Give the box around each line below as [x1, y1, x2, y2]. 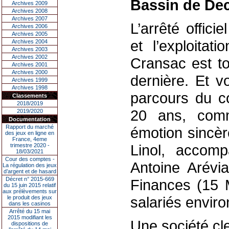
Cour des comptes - [5, 156, 55, 162]
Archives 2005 [12, 31, 48, 37]
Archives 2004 [12, 38, 48, 44]
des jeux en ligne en [5, 130, 54, 136]
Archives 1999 [12, 77, 48, 83]
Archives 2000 [12, 69, 48, 75]
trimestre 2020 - [10, 142, 50, 148]
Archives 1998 [12, 84, 48, 90]
